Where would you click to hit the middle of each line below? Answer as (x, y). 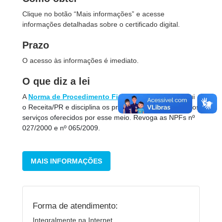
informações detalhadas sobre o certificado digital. (101, 24)
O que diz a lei (56, 81)
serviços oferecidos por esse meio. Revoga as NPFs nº (109, 117)
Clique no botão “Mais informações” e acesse (93, 14)
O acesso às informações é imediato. (81, 60)
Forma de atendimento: (75, 206)
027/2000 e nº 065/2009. (61, 128)
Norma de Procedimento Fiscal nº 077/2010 (100, 97)
